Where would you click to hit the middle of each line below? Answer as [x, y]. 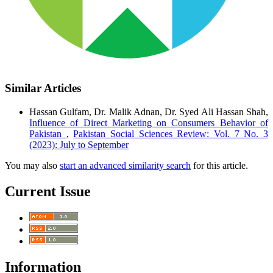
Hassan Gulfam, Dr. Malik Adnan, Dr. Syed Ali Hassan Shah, [149, 112]
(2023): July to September [79, 144]
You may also [32, 165]
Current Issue [48, 191]
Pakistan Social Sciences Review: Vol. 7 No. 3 [171, 133]
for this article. [219, 165]
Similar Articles [43, 88]
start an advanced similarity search [125, 165]
